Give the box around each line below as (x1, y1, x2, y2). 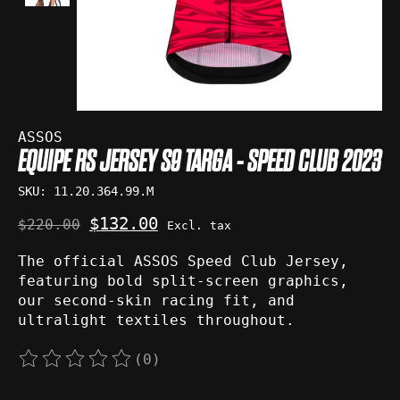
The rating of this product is (18, 358, 286, 376)
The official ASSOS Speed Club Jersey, (18, 253, 348, 271)
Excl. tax (167, 219, 231, 233)
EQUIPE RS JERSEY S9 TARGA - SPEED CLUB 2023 (18, 144, 381, 180)
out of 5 (295, 358, 375, 376)
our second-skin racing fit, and (18, 292, 295, 310)
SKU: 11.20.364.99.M (18, 183, 154, 198)
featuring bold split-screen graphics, (18, 272, 348, 290)
